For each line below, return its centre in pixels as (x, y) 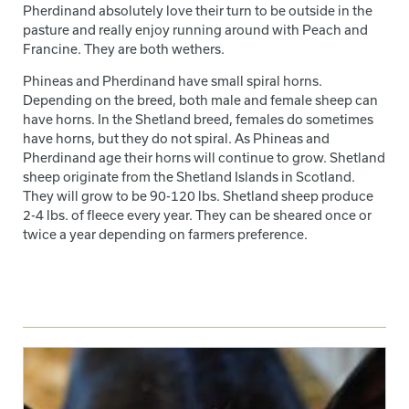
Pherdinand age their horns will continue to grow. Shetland (204, 157)
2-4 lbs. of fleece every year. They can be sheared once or (197, 215)
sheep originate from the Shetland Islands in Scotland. (189, 176)
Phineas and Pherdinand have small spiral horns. (173, 80)
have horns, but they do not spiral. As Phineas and (176, 138)
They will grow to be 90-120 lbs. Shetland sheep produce (198, 195)
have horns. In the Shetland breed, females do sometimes (198, 119)
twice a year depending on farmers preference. (165, 234)
